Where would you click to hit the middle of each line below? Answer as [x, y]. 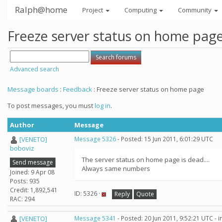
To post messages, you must [51, 106]
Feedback [78, 89]
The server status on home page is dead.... [146, 160]
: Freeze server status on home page [148, 89]
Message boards [33, 89]
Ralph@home [41, 10]
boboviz [22, 148]
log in [103, 106]
